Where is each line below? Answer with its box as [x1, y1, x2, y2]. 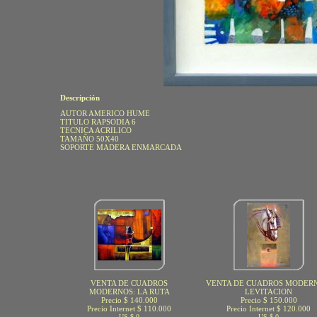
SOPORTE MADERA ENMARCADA [59, 143, 182, 151]
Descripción [59, 93, 100, 102]
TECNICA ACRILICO [59, 126, 132, 134]
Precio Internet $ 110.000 [87, 304, 171, 313]
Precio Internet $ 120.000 [226, 304, 311, 313]
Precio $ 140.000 [100, 296, 158, 304]
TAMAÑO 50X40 [59, 134, 119, 143]
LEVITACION [245, 287, 292, 296]
